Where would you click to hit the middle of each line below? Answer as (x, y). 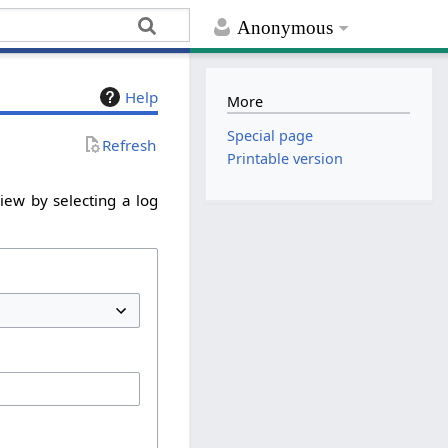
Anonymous (285, 28)
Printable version (285, 159)
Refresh (129, 144)
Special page (270, 136)
